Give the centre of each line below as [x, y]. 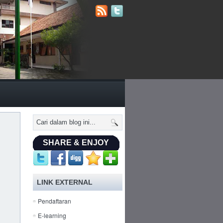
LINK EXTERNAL [65, 182]
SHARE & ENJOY [76, 143]
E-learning [52, 215]
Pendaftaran [55, 201]
